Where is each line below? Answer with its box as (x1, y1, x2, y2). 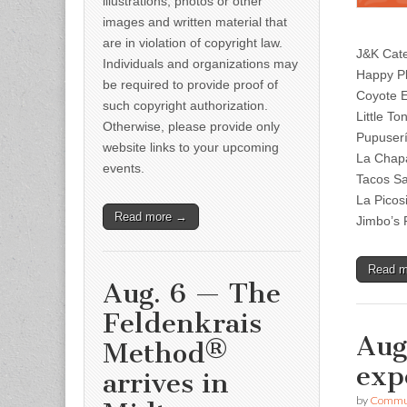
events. (103, 160, 144, 175)
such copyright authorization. (103, 97, 268, 113)
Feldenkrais (103, 306, 262, 340)
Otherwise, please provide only (103, 118, 280, 134)
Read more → (114, 209, 187, 223)
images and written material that (103, 14, 287, 29)
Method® (103, 336, 227, 370)
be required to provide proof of (103, 76, 278, 92)
